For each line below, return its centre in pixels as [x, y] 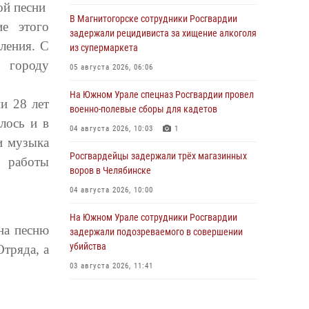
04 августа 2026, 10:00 [111, 190]
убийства [88, 246]
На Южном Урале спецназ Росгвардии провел [162, 94]
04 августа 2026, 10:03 [111, 129]
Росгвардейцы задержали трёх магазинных [158, 156]
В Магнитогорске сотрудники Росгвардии [153, 19]
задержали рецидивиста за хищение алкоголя [163, 33]
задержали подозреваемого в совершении [156, 232]
